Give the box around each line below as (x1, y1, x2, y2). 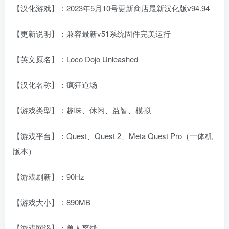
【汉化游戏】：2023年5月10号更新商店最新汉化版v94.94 (13, 2, 210, 13)
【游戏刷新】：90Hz (13, 171, 84, 182)
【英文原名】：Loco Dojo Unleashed (13, 53, 138, 64)
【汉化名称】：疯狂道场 (13, 79, 97, 90)
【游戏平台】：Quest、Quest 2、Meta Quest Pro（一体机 (13, 130, 213, 141)
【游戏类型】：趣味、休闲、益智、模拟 (13, 104, 151, 116)
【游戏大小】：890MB (13, 196, 90, 208)
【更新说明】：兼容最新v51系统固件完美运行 (13, 28, 171, 39)
